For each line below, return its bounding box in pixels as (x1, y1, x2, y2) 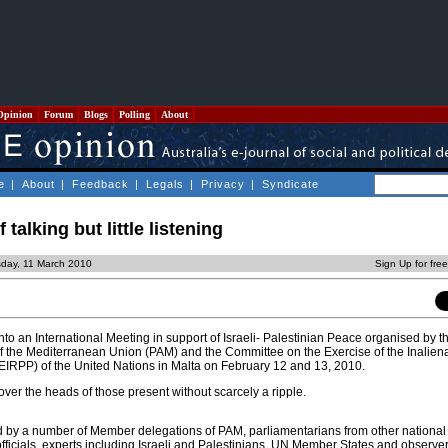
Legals (146, 178, 184, 190)
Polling (116, 109, 153, 120)
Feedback (72, 178, 129, 190)
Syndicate (262, 178, 319, 190)
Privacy (201, 178, 245, 190)
